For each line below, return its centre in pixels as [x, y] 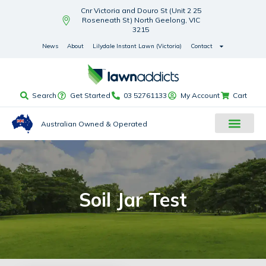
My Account [200, 96]
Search [45, 96]
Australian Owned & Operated [94, 123]
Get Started [90, 96]
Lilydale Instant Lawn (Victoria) [137, 46]
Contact [201, 46]
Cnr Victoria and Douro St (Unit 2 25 [141, 10]
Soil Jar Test [133, 200]
